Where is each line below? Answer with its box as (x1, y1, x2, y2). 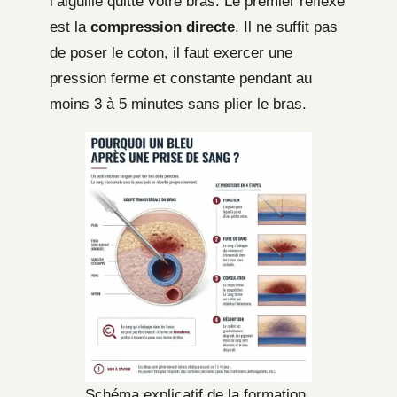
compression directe (90, 19, 235, 36)
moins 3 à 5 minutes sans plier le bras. (50, 96, 307, 113)
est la (50, 19, 90, 36)
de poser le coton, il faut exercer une (50, 44, 292, 62)
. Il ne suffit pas (235, 19, 338, 36)
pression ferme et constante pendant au (50, 70, 312, 88)
